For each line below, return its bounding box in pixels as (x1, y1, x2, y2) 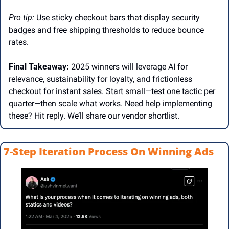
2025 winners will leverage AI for (69, 62, 188, 72)
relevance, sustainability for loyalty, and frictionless (9, 74, 192, 84)
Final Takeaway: (9, 62, 69, 72)
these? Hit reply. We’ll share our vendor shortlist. (9, 111, 181, 121)
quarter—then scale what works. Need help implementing (9, 99, 212, 109)
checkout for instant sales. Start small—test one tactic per (9, 86, 215, 97)
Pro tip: (9, 13, 36, 23)
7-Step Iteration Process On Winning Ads (4, 145, 214, 159)
